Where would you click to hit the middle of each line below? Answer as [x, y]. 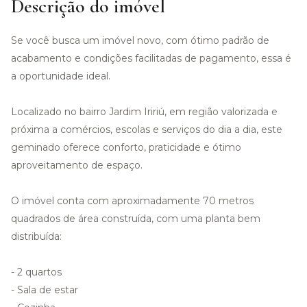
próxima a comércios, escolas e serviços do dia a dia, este [147, 129]
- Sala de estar [45, 290]
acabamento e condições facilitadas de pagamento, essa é [151, 58]
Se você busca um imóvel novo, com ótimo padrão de [140, 40]
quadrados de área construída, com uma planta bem [136, 218]
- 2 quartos [36, 272]
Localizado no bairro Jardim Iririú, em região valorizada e [144, 111]
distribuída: [36, 236]
